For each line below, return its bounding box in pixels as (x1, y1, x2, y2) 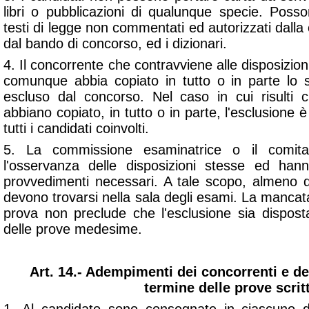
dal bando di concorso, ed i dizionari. (3, 36, 227, 51)
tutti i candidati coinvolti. (3, 121, 149, 136)
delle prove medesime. (3, 221, 142, 237)
